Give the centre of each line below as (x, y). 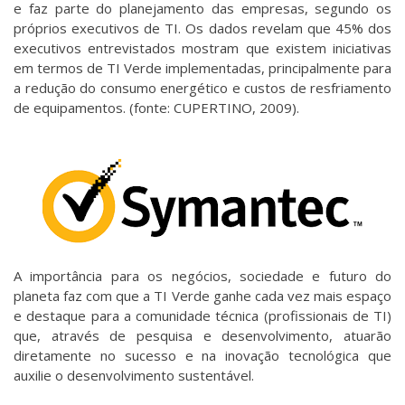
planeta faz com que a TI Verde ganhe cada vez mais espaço (202, 296)
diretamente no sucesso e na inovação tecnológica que (202, 356)
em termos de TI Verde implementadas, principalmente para (202, 67)
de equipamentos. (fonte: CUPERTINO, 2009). (156, 107)
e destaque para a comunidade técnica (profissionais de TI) (202, 316)
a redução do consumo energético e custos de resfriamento (202, 87)
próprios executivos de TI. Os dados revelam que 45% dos (202, 28)
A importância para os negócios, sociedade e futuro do (202, 276)
